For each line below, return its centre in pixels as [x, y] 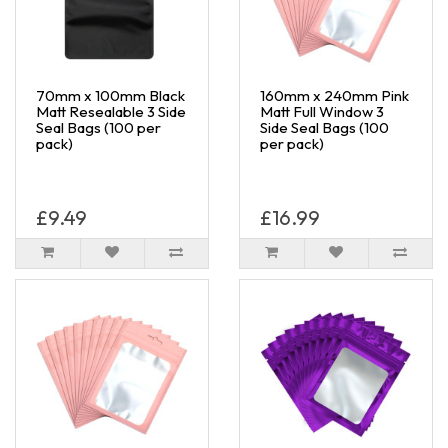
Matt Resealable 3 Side [111, 111]
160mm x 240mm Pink [334, 95]
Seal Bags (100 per [98, 127]
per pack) [292, 143]
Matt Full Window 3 [322, 111]
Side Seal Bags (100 [324, 127]
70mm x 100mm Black [110, 95]
